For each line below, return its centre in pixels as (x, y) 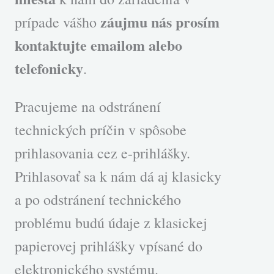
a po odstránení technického (98, 199)
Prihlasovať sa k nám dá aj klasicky (118, 176)
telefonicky (49, 68)
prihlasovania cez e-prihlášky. (102, 153)
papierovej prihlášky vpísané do (109, 246)
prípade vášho (57, 22)
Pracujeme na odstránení (88, 106)
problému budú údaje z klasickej (111, 223)
